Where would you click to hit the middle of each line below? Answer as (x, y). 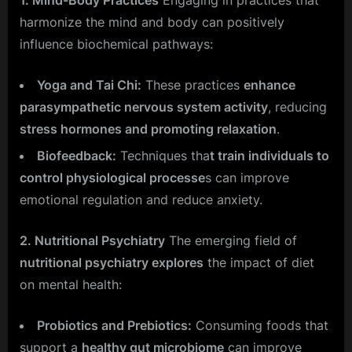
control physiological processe (112, 178)
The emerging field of (231, 241)
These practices (192, 84)
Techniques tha (163, 156)
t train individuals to (269, 156)
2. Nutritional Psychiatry (92, 241)
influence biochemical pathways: (116, 44)
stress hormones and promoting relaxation (148, 128)
